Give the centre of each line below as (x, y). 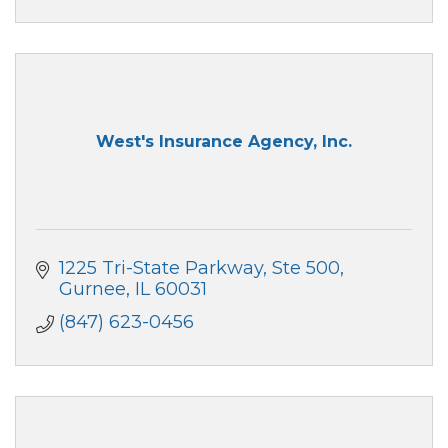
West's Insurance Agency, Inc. (224, 142)
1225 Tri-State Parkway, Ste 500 (199, 267)
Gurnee (92, 288)
